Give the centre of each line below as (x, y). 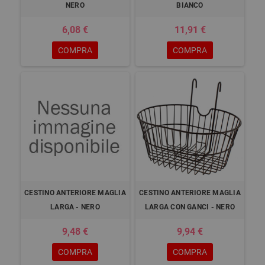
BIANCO (190, 5)
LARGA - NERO (75, 207)
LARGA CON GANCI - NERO (190, 207)
